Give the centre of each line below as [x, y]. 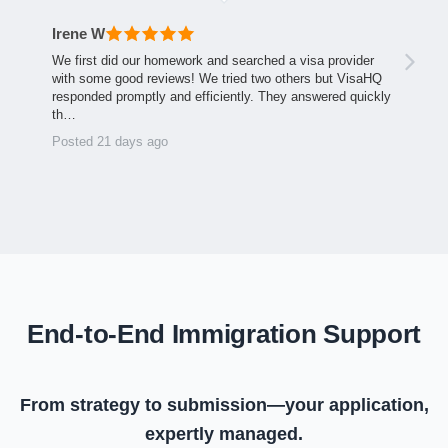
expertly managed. [224, 434]
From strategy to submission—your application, [224, 405]
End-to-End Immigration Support [224, 334]
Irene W [78, 33]
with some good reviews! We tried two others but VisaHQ [217, 78]
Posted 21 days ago [110, 141]
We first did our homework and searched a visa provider [213, 60]
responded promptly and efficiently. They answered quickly [221, 96]
